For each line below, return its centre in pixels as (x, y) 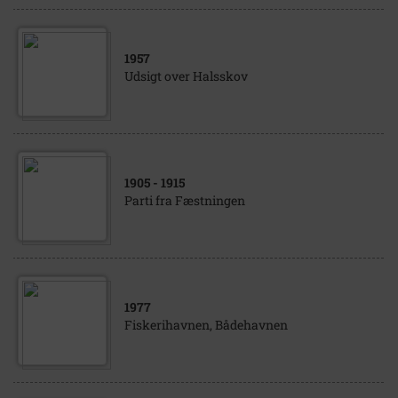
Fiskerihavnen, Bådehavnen (206, 325)
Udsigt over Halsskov (186, 76)
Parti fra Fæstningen (185, 200)
